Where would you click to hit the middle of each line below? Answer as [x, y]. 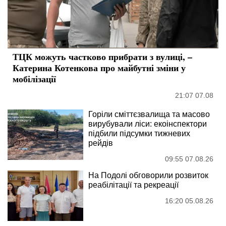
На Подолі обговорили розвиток [148, 175]
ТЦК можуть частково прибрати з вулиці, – [102, 56]
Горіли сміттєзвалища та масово [149, 114]
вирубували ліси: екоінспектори [148, 124]
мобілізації [34, 78]
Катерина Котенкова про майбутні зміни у [99, 67]
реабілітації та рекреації [133, 185]
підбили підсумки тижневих [139, 133]
